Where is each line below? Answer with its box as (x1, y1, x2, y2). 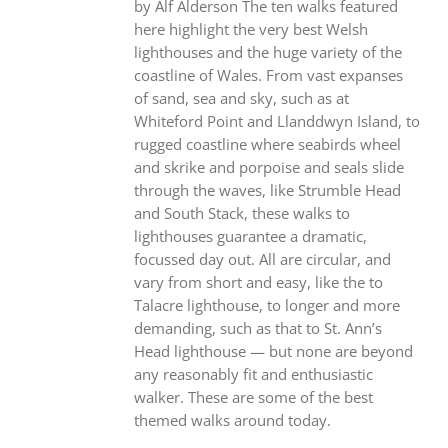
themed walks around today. (133, 409, 331, 430)
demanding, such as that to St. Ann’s (133, 317, 382, 338)
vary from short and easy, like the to (133, 271, 383, 292)
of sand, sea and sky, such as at (133, 87, 349, 108)
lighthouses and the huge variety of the (133, 41, 402, 62)
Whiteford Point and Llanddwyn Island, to (133, 110, 420, 131)
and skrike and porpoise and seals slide (133, 156, 404, 177)
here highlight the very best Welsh (133, 18, 368, 39)
